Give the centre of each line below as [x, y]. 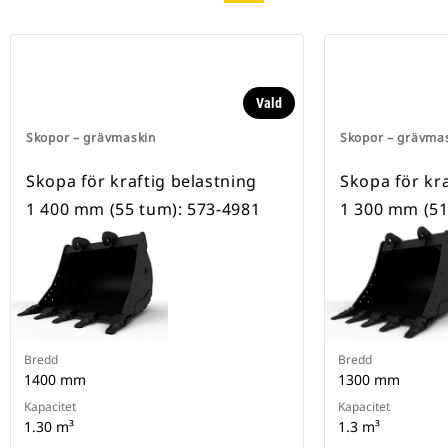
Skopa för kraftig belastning [141, 181]
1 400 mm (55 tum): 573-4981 [143, 209]
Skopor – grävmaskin [91, 138]
